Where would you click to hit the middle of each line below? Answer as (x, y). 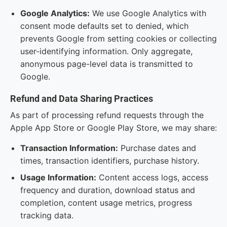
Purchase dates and (157, 148)
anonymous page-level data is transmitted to (107, 64)
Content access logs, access (152, 177)
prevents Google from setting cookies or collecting (119, 39)
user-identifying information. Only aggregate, (106, 51)
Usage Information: (58, 177)
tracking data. (47, 215)
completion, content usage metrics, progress (106, 203)
